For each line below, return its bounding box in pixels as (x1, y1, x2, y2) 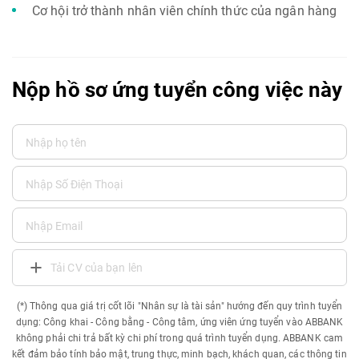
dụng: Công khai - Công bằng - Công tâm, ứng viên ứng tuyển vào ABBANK (15, 317, 344, 328)
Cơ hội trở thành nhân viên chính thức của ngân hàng (32, 3, 341, 18)
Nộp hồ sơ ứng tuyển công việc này (12, 78, 343, 102)
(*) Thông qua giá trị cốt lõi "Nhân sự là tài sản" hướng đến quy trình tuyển (16, 301, 343, 312)
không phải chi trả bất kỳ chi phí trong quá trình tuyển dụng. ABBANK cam (15, 333, 344, 344)
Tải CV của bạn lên (50, 261, 143, 274)
